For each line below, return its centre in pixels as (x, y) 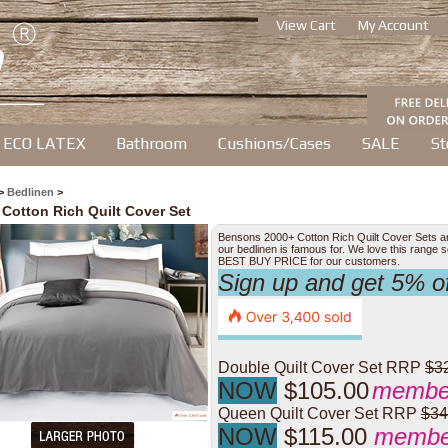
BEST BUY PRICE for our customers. (309, 261)
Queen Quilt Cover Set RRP (317, 413)
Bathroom (151, 143)
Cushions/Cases (274, 143)
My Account (393, 25)
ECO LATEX (44, 143)
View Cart (306, 25)
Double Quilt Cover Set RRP (319, 367)
